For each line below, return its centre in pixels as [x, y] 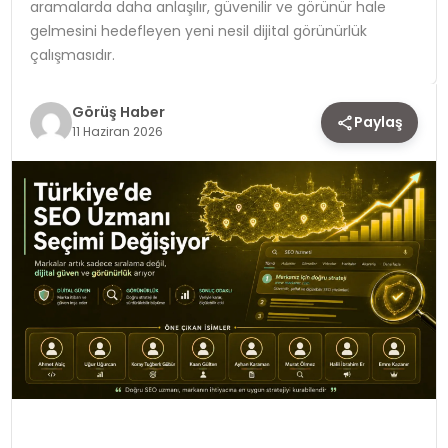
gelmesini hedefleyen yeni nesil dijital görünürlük [198, 30]
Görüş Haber [118, 111]
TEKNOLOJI [69, 42]
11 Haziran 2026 [117, 131]
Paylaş [379, 122]
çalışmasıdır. [72, 54]
